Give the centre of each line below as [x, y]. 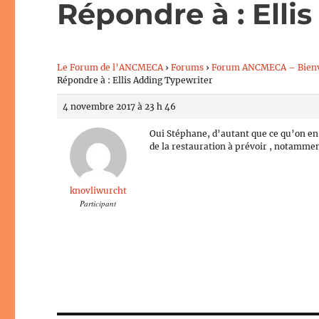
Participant [98, 203]
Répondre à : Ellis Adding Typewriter [135, 80]
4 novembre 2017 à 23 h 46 [120, 106]
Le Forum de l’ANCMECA [110, 67]
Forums [188, 67]
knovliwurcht [98, 190]
